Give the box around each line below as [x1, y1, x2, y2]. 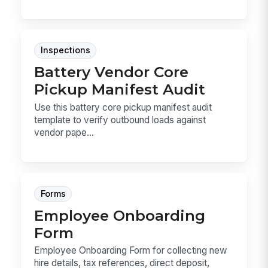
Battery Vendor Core [34, 63, 189, 81]
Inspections [40, 45, 90, 56]
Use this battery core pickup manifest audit [34, 101, 212, 113]
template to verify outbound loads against [34, 114, 206, 126]
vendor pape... [34, 126, 95, 138]
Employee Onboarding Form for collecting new [34, 245, 228, 257]
